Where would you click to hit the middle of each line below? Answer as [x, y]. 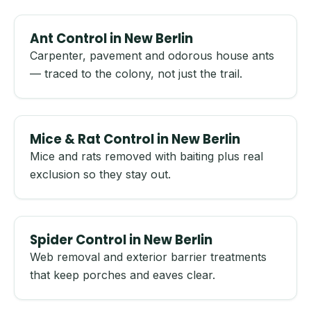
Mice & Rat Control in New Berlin [135, 139]
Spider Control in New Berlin [121, 240]
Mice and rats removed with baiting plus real [146, 156]
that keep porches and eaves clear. [123, 275]
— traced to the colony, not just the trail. [136, 74]
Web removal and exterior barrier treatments [148, 257]
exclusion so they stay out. [100, 174]
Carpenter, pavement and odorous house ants [152, 56]
